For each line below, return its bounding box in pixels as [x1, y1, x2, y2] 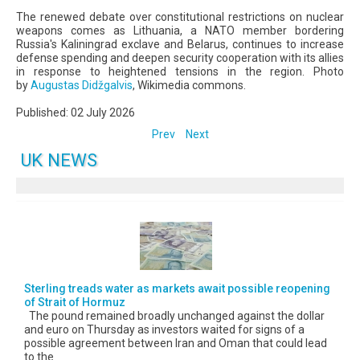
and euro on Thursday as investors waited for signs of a [24, 323, 305, 336]
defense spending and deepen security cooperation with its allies [16, 51, 344, 64]
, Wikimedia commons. [133, 79, 246, 92]
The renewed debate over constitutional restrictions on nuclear [16, 10, 344, 23]
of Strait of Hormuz [24, 296, 125, 309]
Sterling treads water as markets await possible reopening [24, 282, 330, 295]
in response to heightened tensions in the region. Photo [16, 65, 344, 78]
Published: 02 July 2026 [16, 106, 135, 119]
